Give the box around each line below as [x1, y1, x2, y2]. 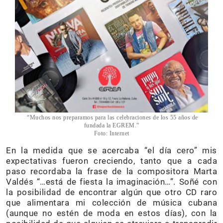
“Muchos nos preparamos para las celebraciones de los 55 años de [25, 114, 198, 121]
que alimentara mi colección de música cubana [6, 198, 217, 208]
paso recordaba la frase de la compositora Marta [6, 166, 217, 177]
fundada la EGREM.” [84, 122, 139, 129]
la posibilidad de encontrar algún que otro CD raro [6, 187, 217, 198]
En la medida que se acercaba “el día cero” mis [6, 145, 217, 156]
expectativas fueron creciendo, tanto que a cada [6, 156, 217, 166]
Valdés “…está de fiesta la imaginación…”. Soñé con [6, 177, 217, 187]
